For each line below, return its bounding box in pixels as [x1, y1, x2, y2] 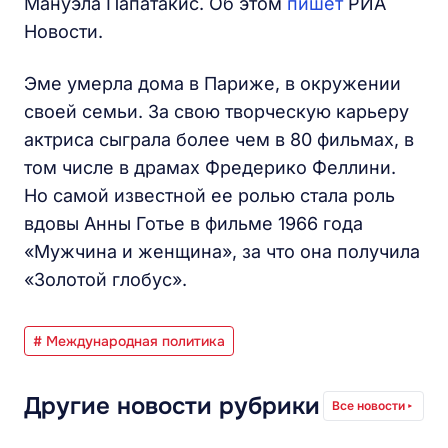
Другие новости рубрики [24, 391, 320, 421]
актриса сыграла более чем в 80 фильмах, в [24, 129, 414, 150]
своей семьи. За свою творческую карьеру [24, 101, 409, 122]
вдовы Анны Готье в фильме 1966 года [24, 213, 363, 234]
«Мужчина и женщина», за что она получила [24, 241, 420, 262]
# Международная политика [33, 332, 225, 350]
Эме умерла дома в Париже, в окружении [24, 73, 401, 94]
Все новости [332, 398, 405, 413]
